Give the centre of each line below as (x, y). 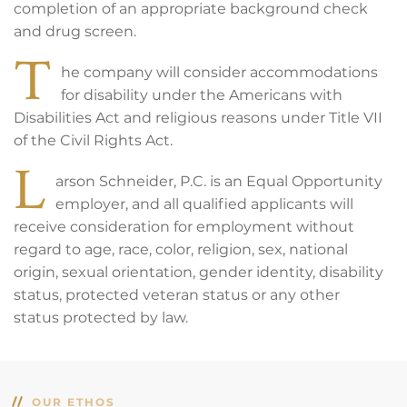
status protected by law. (101, 317)
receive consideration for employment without (184, 226)
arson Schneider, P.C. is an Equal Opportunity (219, 181)
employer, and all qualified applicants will (204, 203)
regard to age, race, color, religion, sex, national (181, 249)
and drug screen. (75, 31)
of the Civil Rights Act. (93, 140)
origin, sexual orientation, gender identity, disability (199, 272)
